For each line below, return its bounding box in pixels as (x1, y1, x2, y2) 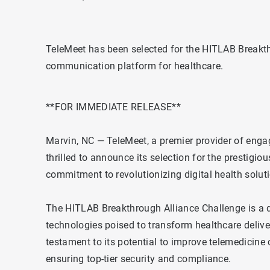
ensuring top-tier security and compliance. (46, 253, 231, 265)
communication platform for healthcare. (46, 60, 224, 72)
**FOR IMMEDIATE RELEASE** (46, 101, 181, 113)
